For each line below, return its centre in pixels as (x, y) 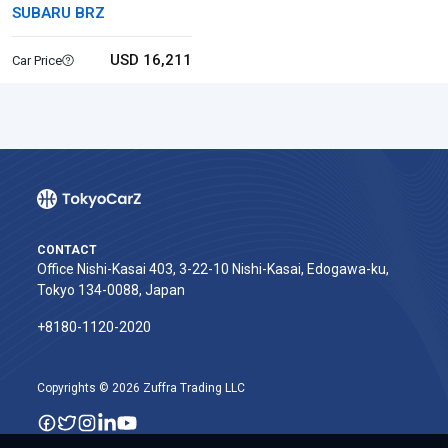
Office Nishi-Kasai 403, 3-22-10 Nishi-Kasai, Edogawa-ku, (213, 269)
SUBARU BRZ (58, 13)
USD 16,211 (150, 60)
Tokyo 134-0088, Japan (111, 290)
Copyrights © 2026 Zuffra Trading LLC (141, 388)
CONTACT (67, 250)
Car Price (37, 60)
